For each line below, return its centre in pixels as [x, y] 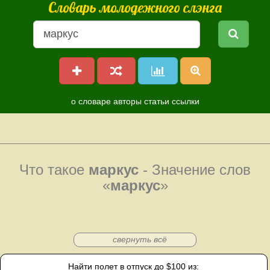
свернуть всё [140, 239]
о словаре [91, 101]
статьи [156, 101]
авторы [127, 101]
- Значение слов [195, 170]
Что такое [54, 170]
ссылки [185, 101]
